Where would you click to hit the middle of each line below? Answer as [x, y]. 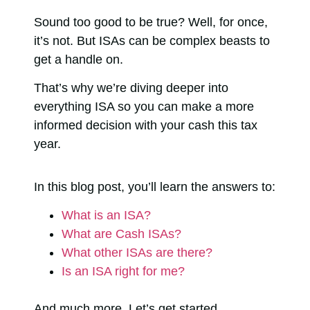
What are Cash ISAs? [121, 234]
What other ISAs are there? [137, 253]
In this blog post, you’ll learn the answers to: [155, 186]
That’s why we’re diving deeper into [131, 88]
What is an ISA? [106, 216]
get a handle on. [80, 59]
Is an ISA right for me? [123, 272]
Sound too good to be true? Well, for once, [151, 22]
